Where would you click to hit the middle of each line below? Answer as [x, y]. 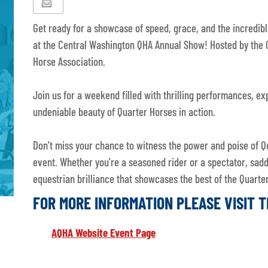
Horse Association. [69, 62]
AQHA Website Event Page [104, 233]
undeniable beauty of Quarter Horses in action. [124, 112]
